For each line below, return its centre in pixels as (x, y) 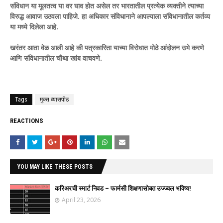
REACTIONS (27, 120)
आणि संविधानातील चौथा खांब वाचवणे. (56, 58)
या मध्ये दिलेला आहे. (34, 26)
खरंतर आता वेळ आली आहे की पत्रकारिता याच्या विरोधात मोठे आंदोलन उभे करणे (107, 47)
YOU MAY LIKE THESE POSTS (55, 167)
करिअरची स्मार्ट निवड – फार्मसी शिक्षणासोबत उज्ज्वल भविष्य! (123, 188)
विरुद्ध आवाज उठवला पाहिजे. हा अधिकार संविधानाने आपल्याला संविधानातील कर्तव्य (110, 16)
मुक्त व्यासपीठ (54, 99)
